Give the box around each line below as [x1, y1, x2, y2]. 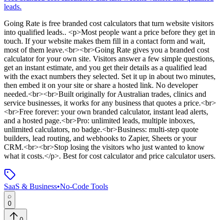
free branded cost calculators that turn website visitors [49, 19, 214, 28]
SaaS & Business [4, 182, 57, 191]
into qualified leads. [4, 28, 64, 37]
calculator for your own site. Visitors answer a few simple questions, [4, 55, 215, 63]
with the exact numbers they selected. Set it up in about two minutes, [4, 72, 216, 81]
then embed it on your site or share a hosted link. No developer [4, 81, 198, 90]
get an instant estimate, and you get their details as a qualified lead [4, 63, 207, 72]
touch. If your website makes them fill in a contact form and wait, [4, 37, 205, 46]
